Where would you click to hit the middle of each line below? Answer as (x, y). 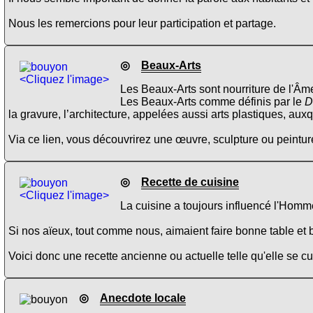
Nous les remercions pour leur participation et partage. (142, 24)
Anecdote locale (143, 298)
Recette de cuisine (190, 182)
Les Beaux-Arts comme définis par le (212, 102)
